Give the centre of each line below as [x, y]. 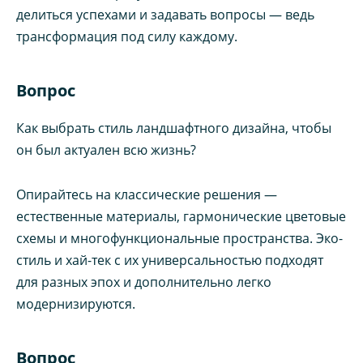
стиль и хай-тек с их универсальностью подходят [170, 260]
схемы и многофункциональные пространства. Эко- [179, 238]
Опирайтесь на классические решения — [147, 194]
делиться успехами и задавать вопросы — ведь [165, 15]
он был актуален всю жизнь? [106, 150]
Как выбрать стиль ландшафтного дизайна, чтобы [174, 128]
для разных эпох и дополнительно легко [144, 282]
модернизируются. [76, 303]
